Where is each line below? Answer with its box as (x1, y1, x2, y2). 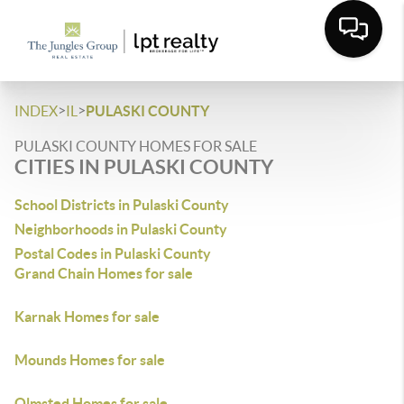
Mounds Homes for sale (14, 352, 165, 368)
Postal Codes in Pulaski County (14, 245, 211, 262)
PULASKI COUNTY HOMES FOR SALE (14, 138, 257, 154)
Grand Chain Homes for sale (14, 265, 193, 281)
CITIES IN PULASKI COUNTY (14, 155, 273, 178)
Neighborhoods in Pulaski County (14, 221, 227, 237)
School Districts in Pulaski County (14, 197, 229, 213)
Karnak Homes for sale (14, 308, 160, 325)
